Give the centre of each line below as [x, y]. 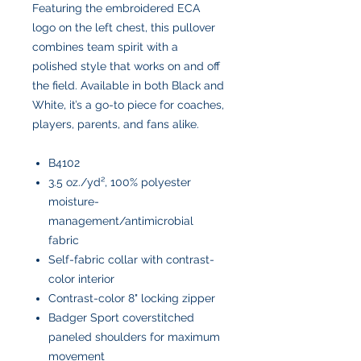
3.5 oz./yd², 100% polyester [120, 182]
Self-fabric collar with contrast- [131, 259]
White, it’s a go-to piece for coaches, [128, 104]
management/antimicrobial [121, 220]
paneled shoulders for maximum [134, 336]
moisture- [74, 201]
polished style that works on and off [126, 66]
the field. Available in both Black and [128, 85]
